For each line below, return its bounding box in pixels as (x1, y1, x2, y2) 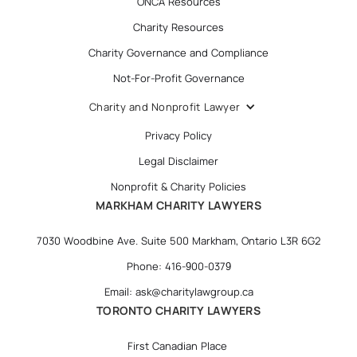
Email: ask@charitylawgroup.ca (104, 284, 253, 300)
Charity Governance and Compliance (88, 45, 269, 61)
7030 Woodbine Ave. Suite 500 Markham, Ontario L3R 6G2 (37, 233, 320, 249)
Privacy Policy (145, 128, 212, 143)
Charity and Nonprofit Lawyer (89, 100, 240, 115)
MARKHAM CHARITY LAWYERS (96, 198, 261, 214)
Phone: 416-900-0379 (126, 259, 231, 274)
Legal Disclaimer (139, 154, 218, 169)
